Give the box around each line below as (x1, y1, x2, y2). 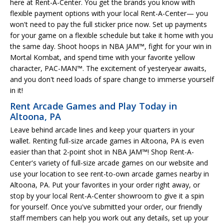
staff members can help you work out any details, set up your (10, 212, 208, 222)
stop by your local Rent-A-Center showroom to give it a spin (10, 190, 204, 200)
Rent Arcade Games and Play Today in (10, 99, 177, 112)
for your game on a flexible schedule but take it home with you (10, 30, 213, 40)
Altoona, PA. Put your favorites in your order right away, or (10, 179, 200, 189)
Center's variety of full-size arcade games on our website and (10, 157, 208, 167)
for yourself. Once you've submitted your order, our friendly (10, 201, 202, 211)
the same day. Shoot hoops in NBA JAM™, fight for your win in (10, 41, 211, 51)
